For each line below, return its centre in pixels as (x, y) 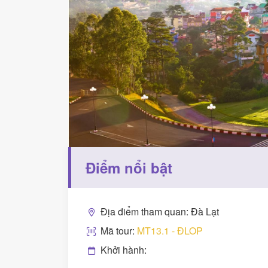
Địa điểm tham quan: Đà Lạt (160, 211)
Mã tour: (119, 230)
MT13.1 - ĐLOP (170, 230)
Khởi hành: (124, 249)
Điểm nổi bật (129, 167)
